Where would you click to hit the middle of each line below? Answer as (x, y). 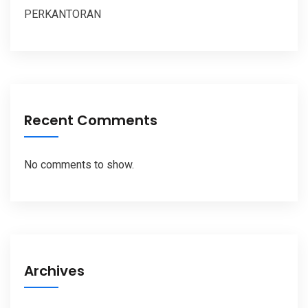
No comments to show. (79, 164)
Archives (54, 271)
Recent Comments (91, 120)
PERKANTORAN (63, 14)
